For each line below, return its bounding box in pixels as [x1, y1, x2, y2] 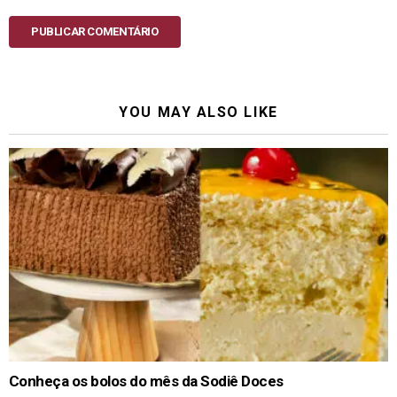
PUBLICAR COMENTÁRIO [31, 24, 159, 38]
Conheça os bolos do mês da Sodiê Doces [9, 371, 284, 390]
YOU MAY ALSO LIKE [119, 103, 278, 121]
